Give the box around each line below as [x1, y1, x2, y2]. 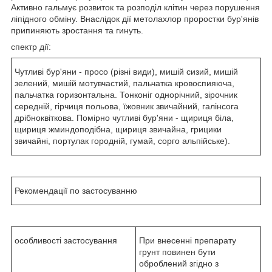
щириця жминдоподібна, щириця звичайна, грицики [15, 124, 222, 135]
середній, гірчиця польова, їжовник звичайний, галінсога [15, 101, 239, 112]
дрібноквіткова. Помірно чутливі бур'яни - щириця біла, [15, 113, 234, 123]
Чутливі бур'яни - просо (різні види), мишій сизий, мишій [15, 67, 238, 77]
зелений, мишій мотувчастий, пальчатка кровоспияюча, [15, 78, 234, 89]
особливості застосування [15, 236, 117, 246]
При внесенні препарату [139, 236, 239, 246]
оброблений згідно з [139, 259, 219, 269]
